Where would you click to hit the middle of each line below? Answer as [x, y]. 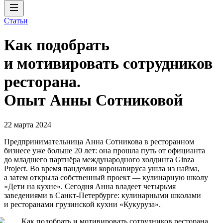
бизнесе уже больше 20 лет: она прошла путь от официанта [105, 150]
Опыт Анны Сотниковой [93, 100]
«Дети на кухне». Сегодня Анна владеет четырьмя [90, 186]
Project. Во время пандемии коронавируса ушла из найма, [102, 168]
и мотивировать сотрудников [108, 63]
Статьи [16, 21]
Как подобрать [57, 45]
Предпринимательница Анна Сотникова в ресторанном [99, 141]
